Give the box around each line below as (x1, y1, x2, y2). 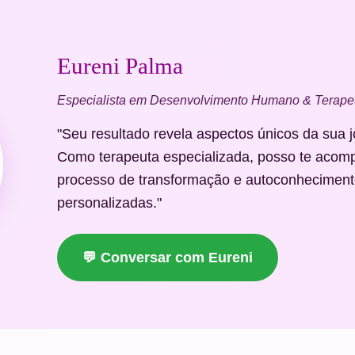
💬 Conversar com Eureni (82, 250, 253, 265)
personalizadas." (57, 195, 162, 211)
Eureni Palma (57, 53, 183, 78)
